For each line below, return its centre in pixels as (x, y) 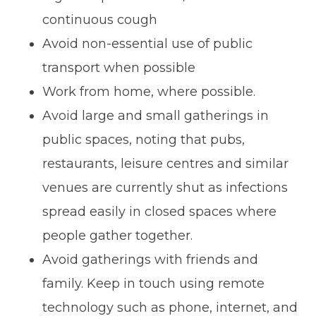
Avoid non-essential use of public (147, 43)
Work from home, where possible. (149, 91)
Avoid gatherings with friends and (150, 259)
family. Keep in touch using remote (153, 283)
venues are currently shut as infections (165, 187)
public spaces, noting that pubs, (144, 139)
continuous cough (100, 19)
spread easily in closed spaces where (159, 211)
